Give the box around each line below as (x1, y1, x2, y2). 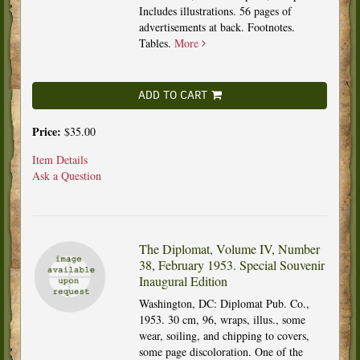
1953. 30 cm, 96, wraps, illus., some (138, 311, 305, 327)
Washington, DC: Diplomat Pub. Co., (138, 295, 309, 311)
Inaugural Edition (138, 272, 227, 289)
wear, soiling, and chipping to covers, (138, 327, 309, 343)
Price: (32, 122, 64, 140)
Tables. (138, 35, 174, 51)
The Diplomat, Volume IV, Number (138, 239, 320, 257)
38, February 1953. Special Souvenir (138, 256, 325, 273)
